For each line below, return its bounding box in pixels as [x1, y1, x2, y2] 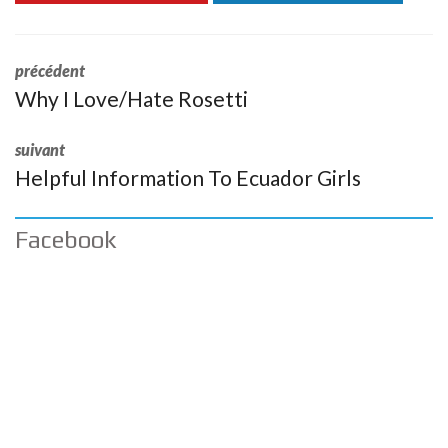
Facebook [15, 226, 117, 253]
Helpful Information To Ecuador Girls [15, 165, 361, 190]
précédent [15, 61, 85, 80]
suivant [15, 140, 65, 159]
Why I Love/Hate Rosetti [15, 86, 248, 111]
